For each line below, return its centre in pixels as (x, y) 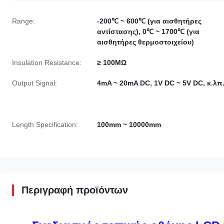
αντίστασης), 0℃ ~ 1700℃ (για (148, 31)
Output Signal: (34, 83)
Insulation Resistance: (47, 62)
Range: (23, 21)
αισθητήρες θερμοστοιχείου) (145, 42)
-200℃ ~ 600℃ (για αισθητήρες (149, 21)
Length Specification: (45, 124)
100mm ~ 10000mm (129, 124)
